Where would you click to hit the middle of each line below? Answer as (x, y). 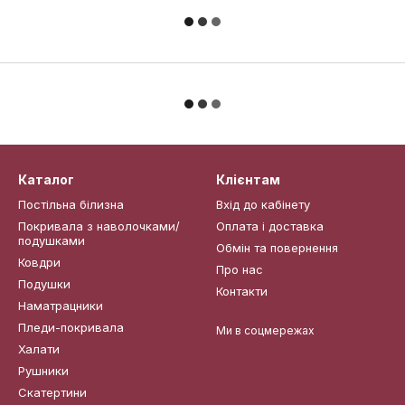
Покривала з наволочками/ (99, 226)
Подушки (44, 284)
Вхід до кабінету (263, 204)
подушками (52, 240)
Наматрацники (61, 306)
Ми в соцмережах (265, 330)
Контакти (242, 291)
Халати (39, 349)
